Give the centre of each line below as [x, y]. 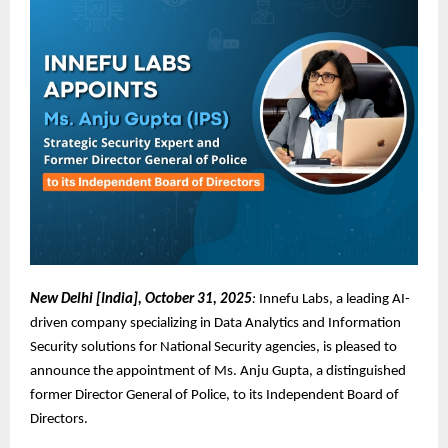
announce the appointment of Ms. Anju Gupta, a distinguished [218, 371]
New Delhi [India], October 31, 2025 [141, 299]
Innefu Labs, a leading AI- [333, 299]
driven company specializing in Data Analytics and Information [215, 323]
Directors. [59, 419]
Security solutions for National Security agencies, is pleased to [213, 347]
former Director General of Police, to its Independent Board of [214, 395]
